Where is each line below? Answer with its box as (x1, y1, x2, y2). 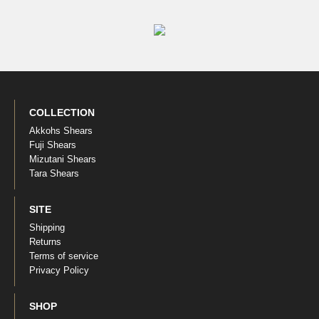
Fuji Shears (29, 140, 76, 151)
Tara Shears (29, 168, 79, 179)
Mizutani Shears (29, 154, 96, 165)
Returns (29, 236, 61, 248)
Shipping (29, 222, 65, 234)
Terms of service (29, 251, 98, 262)
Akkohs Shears (29, 125, 93, 137)
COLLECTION (29, 107, 95, 119)
